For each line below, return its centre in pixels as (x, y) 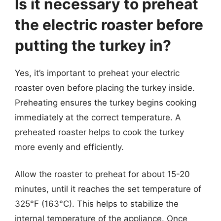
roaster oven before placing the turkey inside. (105, 88)
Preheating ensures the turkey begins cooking (106, 102)
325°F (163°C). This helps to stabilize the (97, 204)
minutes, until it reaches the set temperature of (108, 189)
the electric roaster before (109, 24)
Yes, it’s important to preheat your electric (97, 73)
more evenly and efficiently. (69, 147)
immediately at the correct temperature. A (98, 117)
